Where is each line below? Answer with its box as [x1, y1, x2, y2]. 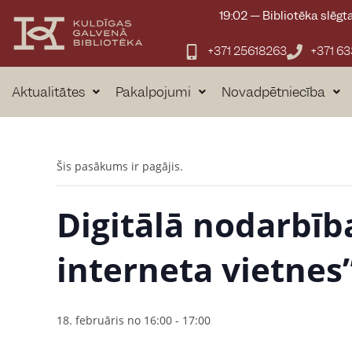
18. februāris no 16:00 [57, 313, 172, 328]
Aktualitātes [12, 83, 85, 101]
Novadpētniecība [222, 83, 325, 101]
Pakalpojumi [115, 83, 191, 101]
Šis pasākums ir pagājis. [57, 159, 183, 174]
